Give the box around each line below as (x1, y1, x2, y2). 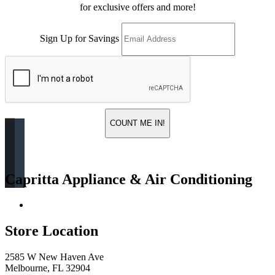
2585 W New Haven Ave (5, 252, 104, 263)
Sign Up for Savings (40, 33, 119, 44)
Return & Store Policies (29, 199, 121, 211)
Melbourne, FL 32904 (5, 263, 90, 274)
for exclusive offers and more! (79, 1, 196, 12)
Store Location (5, 223, 98, 239)
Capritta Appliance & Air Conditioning (5, 171, 252, 187)
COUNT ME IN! (110, 118, 165, 128)
